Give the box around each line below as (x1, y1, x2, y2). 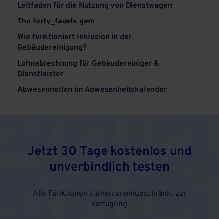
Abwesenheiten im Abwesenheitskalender (17, 85, 167, 95)
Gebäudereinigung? (17, 43, 87, 53)
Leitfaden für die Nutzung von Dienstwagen (17, 1, 172, 11)
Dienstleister (17, 69, 64, 79)
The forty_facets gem (17, 17, 95, 26)
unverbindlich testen (49, 159, 170, 175)
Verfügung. (90, 199, 129, 209)
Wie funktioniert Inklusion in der (17, 32, 132, 42)
